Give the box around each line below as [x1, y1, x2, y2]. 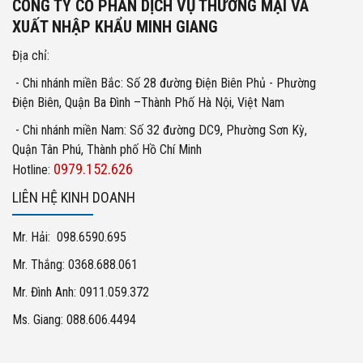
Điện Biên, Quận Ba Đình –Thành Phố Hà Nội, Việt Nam [12, 95, 284, 111]
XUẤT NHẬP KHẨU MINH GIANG [12, 17, 218, 37]
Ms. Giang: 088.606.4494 [12, 312, 136, 328]
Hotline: [12, 162, 53, 178]
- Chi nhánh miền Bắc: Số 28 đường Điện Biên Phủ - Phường [12, 75, 316, 92]
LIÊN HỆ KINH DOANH [12, 189, 135, 207]
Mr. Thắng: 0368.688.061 [12, 257, 138, 273]
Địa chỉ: [12, 48, 49, 64]
